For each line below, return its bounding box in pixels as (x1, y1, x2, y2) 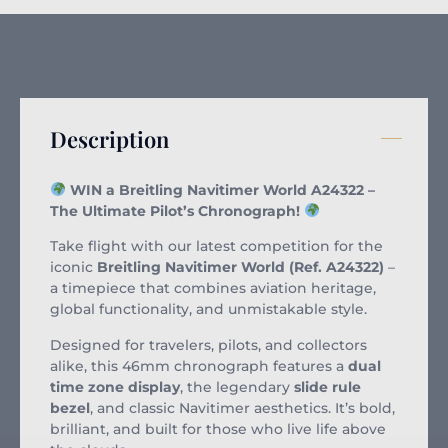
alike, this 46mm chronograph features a (50, 356, 348, 375)
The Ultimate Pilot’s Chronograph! (50, 201, 304, 220)
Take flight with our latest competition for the (50, 237, 383, 256)
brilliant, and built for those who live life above (50, 419, 386, 438)
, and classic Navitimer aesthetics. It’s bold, (90, 398, 395, 417)
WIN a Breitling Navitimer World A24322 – (65, 180, 375, 199)
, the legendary (180, 377, 294, 396)
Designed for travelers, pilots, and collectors (50, 335, 367, 354)
